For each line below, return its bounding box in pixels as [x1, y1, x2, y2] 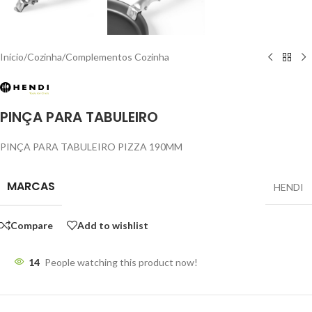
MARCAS [7, 178, 55, 195]
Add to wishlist [77, 219, 148, 231]
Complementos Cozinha [65, 51, 169, 63]
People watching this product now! [45, 256, 198, 269]
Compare [10, 219, 53, 231]
